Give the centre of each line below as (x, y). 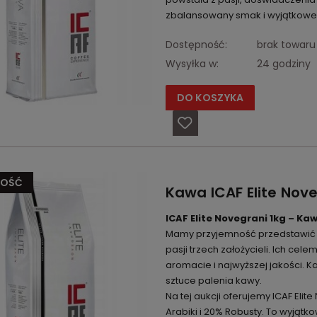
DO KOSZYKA (210, 98)
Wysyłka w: (192, 64)
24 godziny (283, 64)
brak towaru (286, 45)
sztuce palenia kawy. (213, 281)
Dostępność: (196, 45)
